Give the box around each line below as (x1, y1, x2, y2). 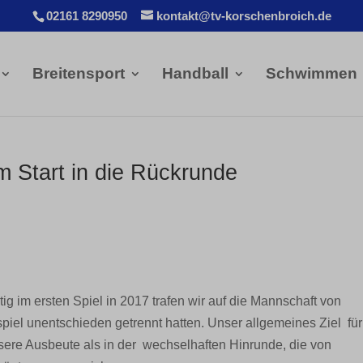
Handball (163, 64, 229, 82)
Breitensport (33, 64, 126, 82)
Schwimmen (267, 64, 358, 82)
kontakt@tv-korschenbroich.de (156, 9, 331, 23)
